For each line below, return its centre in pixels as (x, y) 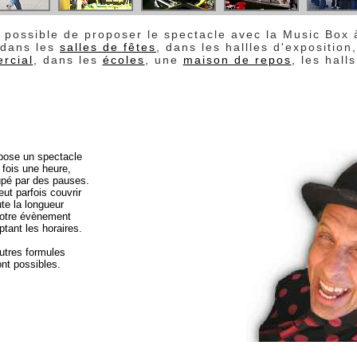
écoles (124, 60)
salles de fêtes (108, 47)
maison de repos (237, 60)
